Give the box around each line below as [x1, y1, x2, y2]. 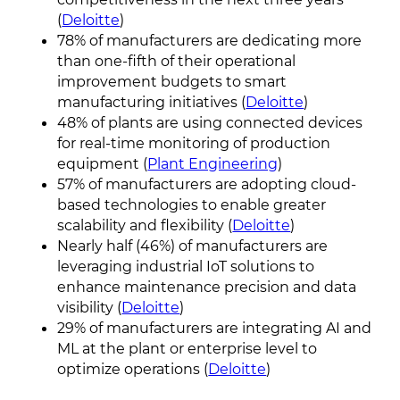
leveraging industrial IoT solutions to [57, 257, 315, 276]
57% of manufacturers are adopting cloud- [57, 175, 357, 194]
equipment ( [57, 154, 148, 173]
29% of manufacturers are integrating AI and [57, 319, 372, 337]
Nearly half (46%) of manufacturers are [57, 237, 329, 255]
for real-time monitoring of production [57, 134, 331, 153]
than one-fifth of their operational [57, 52, 296, 71]
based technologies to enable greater [57, 196, 327, 214]
